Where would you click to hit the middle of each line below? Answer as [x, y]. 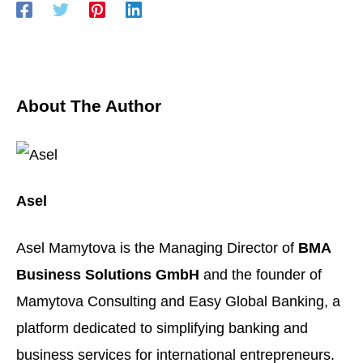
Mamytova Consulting [86, 301]
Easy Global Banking [256, 301]
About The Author [89, 107]
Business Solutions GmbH [108, 274]
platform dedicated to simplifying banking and [162, 327]
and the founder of [261, 274]
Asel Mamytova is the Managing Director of [157, 247]
